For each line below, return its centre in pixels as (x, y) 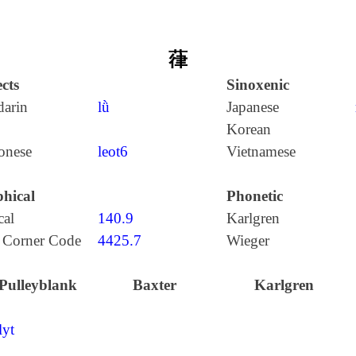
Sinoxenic (257, 85)
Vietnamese (261, 151)
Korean (248, 129)
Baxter (155, 285)
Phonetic (254, 196)
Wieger (248, 240)
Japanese (252, 107)
